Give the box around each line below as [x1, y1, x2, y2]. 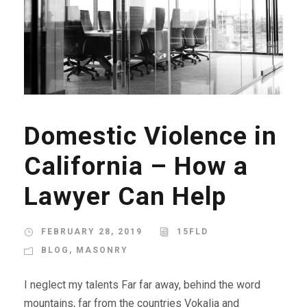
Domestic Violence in [24, 121, 277, 151]
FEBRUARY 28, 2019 [41, 227, 143, 237]
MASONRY [76, 245, 128, 256]
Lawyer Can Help [24, 182, 226, 212]
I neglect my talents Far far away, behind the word [24, 278, 260, 292]
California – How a [24, 151, 248, 182]
